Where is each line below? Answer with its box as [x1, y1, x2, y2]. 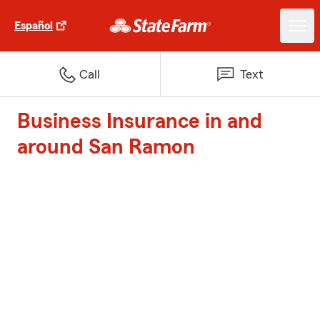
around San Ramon [17, 136, 195, 158]
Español [14, 20, 53, 31]
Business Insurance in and [17, 111, 262, 132]
